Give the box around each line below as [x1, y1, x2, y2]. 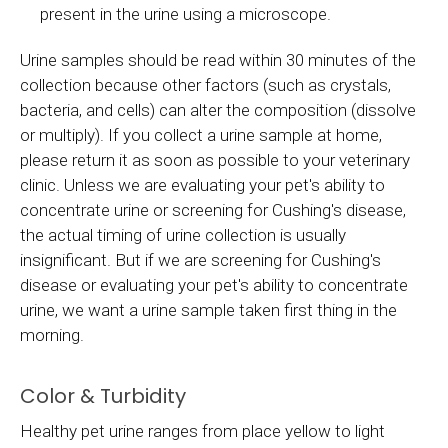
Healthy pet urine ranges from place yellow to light [20, 420, 385, 441]
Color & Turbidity [20, 381, 186, 410]
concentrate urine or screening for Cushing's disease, [20, 199, 406, 220]
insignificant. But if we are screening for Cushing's [20, 249, 381, 270]
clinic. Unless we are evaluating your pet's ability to [20, 174, 385, 195]
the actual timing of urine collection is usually [20, 224, 346, 245]
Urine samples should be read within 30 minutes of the [20, 49, 416, 70]
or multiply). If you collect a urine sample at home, [20, 124, 382, 145]
